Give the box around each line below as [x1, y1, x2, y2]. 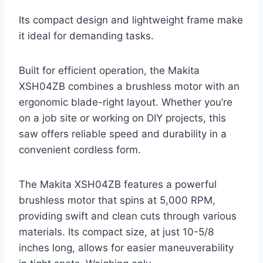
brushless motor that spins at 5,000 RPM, [19, 194, 215, 206]
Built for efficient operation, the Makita [19, 64, 200, 76]
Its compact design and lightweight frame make [19, 14, 243, 26]
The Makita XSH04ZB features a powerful [19, 178, 217, 190]
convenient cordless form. [19, 143, 141, 156]
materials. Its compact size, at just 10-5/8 [19, 225, 214, 238]
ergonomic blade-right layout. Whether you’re [19, 96, 232, 108]
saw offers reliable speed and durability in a [19, 127, 227, 140]
